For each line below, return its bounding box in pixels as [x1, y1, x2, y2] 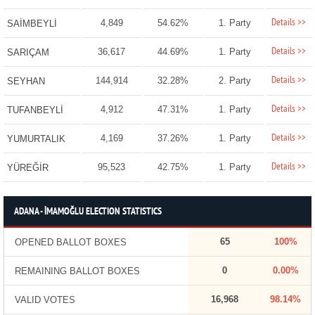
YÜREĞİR [6, 162, 49, 174]
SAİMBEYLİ [6, 18, 57, 30]
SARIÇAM [6, 47, 49, 58]
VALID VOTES [14, 295, 75, 306]
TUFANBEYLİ [6, 105, 63, 116]
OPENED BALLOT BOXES [14, 237, 127, 248]
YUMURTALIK [6, 134, 65, 145]
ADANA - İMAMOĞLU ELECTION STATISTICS [13, 206, 162, 219]
